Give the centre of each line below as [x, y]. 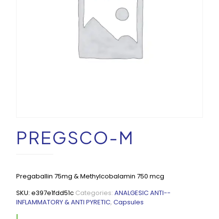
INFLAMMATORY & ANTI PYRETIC [63, 202]
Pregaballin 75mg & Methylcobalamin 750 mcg [90, 176]
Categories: [95, 193]
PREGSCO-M [75, 137]
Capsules [129, 202]
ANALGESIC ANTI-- [142, 193]
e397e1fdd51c [53, 193]
